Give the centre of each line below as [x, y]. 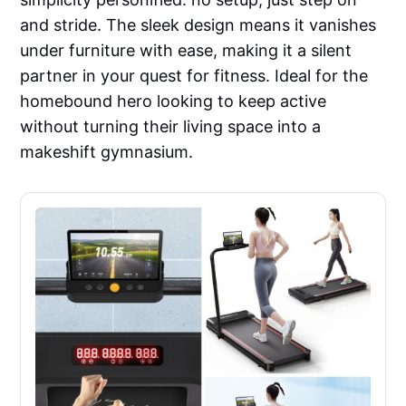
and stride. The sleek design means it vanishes [198, 25]
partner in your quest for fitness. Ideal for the [194, 76]
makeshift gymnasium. [107, 152]
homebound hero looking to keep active [174, 101]
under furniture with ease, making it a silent [186, 51]
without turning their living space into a [171, 127]
